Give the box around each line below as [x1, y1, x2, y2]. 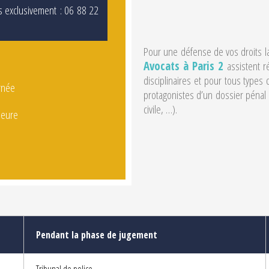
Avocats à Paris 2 [144, 58, 224, 74]
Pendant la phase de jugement [35, 228, 160, 241]
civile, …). [144, 101, 177, 117]
